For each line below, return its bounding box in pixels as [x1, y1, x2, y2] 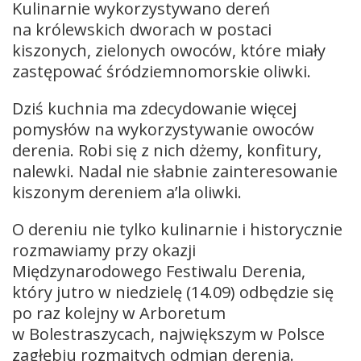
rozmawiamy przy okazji [12, 239, 196, 261]
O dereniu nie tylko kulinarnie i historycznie [12, 218, 342, 240]
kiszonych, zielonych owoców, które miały [12, 39, 326, 61]
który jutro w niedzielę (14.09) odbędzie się [12, 280, 334, 303]
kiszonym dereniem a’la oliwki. [12, 180, 242, 203]
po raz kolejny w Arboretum [12, 301, 226, 324]
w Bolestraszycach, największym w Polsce [12, 322, 325, 345]
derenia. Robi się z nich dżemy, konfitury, [12, 139, 322, 161]
